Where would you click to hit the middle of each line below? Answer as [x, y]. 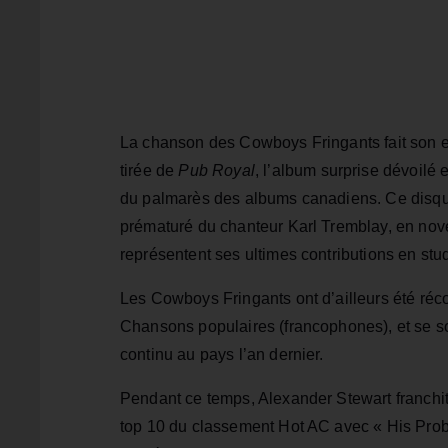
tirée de [149, 170]
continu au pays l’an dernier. [222, 354]
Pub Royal [216, 170]
